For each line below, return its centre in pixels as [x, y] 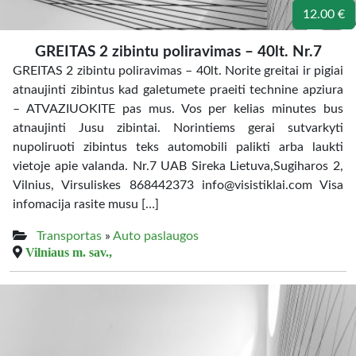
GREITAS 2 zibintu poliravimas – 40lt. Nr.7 [178, 52]
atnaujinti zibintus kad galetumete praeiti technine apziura [178, 90]
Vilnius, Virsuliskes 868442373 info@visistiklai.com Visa [178, 185]
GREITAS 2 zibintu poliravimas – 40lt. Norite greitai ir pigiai [178, 71]
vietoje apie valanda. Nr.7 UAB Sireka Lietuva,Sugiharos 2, [178, 166]
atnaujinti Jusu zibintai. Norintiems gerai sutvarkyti [178, 128]
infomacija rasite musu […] [86, 204]
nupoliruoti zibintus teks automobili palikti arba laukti [178, 147]
